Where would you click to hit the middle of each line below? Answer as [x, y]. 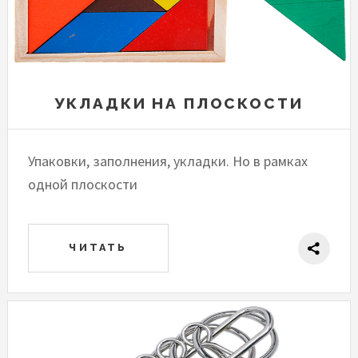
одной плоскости [83, 185]
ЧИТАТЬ [98, 248]
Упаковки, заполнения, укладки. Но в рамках [168, 161]
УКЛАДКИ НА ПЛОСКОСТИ [179, 103]
